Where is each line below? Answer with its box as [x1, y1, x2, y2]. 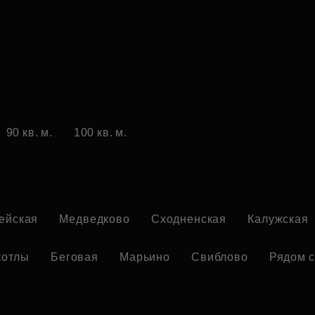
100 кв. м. [73, 127, 127, 139]
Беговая [51, 251, 99, 264]
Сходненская [150, 213, 227, 226]
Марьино [120, 251, 170, 264]
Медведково [59, 213, 130, 226]
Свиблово [191, 251, 248, 264]
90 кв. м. [6, 127, 53, 139]
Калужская [247, 213, 309, 226]
